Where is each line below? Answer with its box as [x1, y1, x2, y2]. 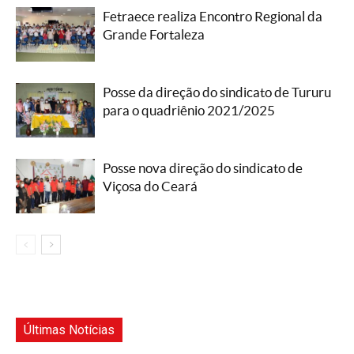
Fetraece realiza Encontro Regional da [103, 9, 322, 24]
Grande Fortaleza [103, 27, 205, 42]
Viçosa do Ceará [103, 179, 198, 194]
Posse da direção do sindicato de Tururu [103, 85, 331, 100]
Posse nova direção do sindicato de [103, 160, 303, 175]
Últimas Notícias [24, 322, 115, 337]
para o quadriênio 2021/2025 [103, 103, 275, 118]
